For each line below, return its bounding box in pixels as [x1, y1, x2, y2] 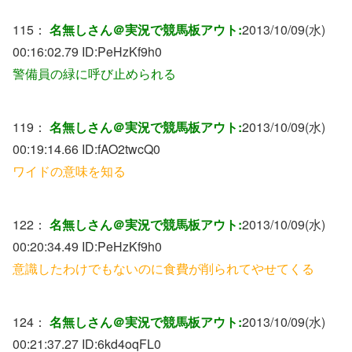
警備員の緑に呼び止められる [13, 64, 176, 82]
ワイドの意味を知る [13, 161, 126, 180]
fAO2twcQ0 [97, 139, 160, 158]
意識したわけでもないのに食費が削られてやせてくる [13, 258, 314, 277]
